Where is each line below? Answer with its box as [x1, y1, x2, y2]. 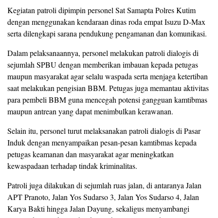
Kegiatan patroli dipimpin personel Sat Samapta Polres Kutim [7, 4, 196, 15]
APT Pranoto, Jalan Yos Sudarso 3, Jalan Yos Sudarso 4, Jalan [7, 191, 199, 202]
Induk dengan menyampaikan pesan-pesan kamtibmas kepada [7, 137, 197, 147]
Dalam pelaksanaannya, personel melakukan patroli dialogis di [7, 47, 199, 58]
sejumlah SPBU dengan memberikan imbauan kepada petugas [7, 59, 198, 70]
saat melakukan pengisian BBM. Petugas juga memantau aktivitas [7, 82, 209, 93]
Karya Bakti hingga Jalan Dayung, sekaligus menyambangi [7, 203, 189, 214]
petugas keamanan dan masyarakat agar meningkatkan [7, 148, 174, 159]
